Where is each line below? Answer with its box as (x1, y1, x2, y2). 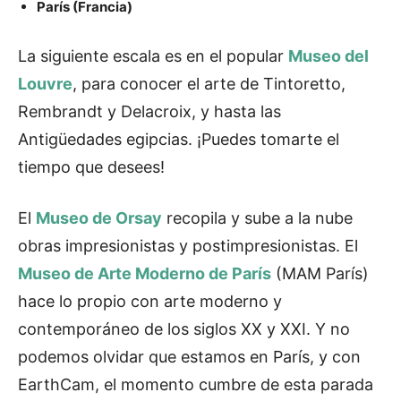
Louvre (18, 74, 73, 94)
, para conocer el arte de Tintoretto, (73, 74, 346, 94)
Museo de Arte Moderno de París (18, 264, 271, 284)
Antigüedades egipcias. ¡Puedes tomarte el (18, 130, 339, 149)
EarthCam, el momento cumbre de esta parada (18, 375, 373, 395)
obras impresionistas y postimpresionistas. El (18, 236, 358, 256)
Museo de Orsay (36, 209, 162, 228)
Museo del (288, 47, 369, 66)
